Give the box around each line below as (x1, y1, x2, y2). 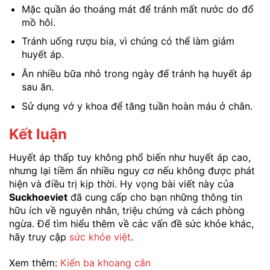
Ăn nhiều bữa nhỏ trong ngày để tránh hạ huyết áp (21, 67, 252, 80)
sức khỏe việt (69, 231, 131, 243)
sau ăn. (21, 81, 54, 93)
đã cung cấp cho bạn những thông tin (67, 191, 242, 204)
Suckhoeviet (9, 191, 67, 204)
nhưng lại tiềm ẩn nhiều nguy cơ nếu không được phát (9, 165, 255, 177)
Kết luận (9, 125, 67, 143)
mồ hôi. (21, 16, 55, 28)
